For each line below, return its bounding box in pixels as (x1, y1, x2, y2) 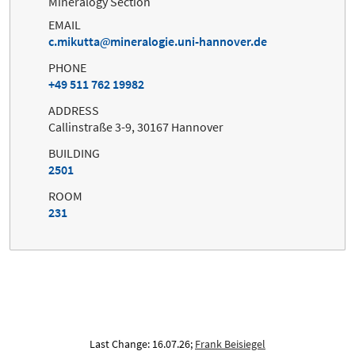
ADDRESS (48, 101, 99, 118)
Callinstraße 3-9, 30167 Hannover (48, 118, 223, 135)
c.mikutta (48, 32, 100, 49)
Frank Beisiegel (195, 336, 265, 351)
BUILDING (48, 144, 100, 161)
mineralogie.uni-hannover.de (110, 32, 267, 49)
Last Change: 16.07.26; (90, 336, 195, 351)
